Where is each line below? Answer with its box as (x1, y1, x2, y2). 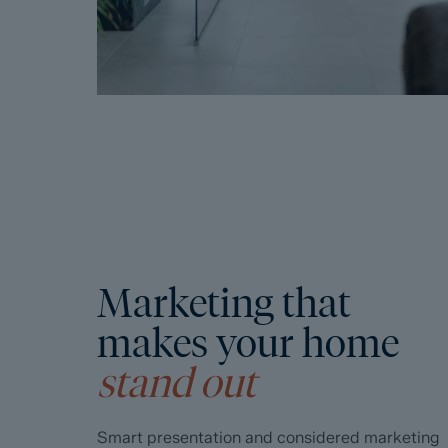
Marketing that (97, 279, 352, 327)
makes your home (97, 319, 400, 367)
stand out (97, 359, 257, 407)
